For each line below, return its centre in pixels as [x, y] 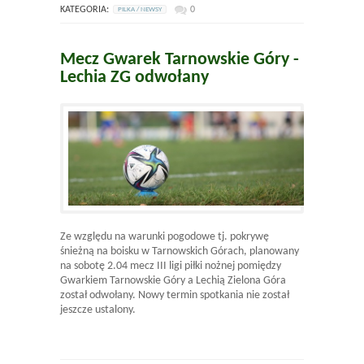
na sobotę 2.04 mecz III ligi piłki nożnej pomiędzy [171, 266]
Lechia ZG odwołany [134, 77]
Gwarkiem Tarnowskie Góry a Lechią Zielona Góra [173, 281]
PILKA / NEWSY [140, 9]
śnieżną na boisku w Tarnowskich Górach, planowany [180, 252]
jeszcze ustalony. [98, 310]
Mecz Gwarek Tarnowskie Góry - [180, 59]
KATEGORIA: [84, 9]
